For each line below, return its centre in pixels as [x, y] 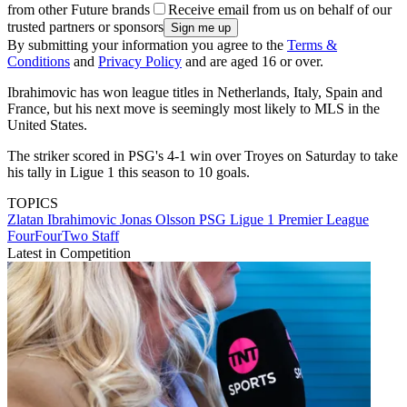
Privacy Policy [140, 62]
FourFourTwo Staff [63, 236]
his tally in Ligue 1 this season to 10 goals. [129, 173]
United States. [47, 125]
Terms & [312, 45]
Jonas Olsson [159, 220]
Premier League [323, 220]
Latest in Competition [69, 253]
